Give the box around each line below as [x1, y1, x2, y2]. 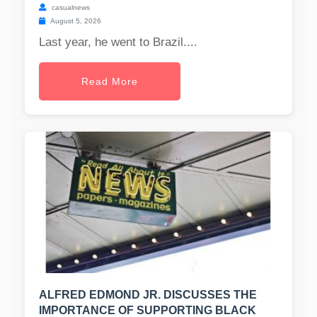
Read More [81, 76, 138, 88]
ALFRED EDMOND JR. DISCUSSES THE [39, 289, 257, 301]
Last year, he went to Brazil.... [39, 35, 197, 50]
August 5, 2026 [49, 17, 101, 25]
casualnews [50, 4, 90, 12]
